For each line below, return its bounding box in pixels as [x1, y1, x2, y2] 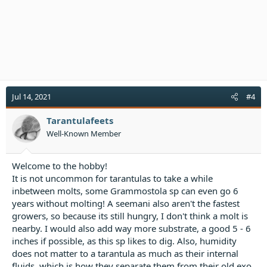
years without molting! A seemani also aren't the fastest [12, 197, 240, 209]
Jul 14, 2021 [12, 91, 51, 102]
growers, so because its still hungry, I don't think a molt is [12, 210, 248, 222]
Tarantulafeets [46, 114, 113, 126]
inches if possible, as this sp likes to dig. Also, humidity [12, 235, 237, 247]
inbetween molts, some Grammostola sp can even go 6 [12, 185, 238, 197]
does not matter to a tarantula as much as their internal [12, 247, 238, 259]
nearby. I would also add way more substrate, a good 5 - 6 [12, 222, 251, 234]
